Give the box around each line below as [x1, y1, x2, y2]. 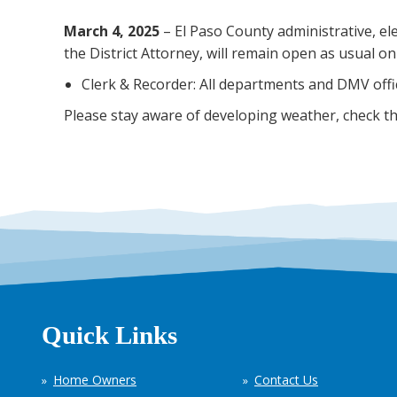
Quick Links [42, 321, 177, 349]
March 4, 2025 [64, 21, 160, 41]
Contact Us [254, 371, 318, 388]
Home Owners [53, 371, 136, 388]
